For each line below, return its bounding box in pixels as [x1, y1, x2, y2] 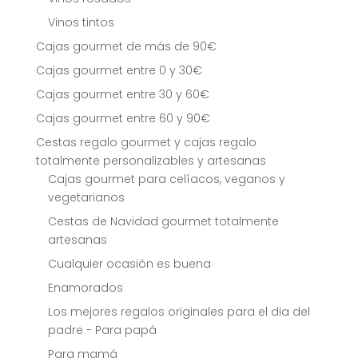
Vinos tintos [47, 14, 114, 31]
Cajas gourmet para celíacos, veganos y [47, 171, 285, 188]
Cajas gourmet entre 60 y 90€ [35, 110, 210, 127]
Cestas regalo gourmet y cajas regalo [35, 134, 257, 151]
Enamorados [47, 280, 123, 296]
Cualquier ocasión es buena [47, 256, 211, 272]
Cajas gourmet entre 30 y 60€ [35, 86, 209, 103]
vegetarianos [47, 189, 125, 206]
